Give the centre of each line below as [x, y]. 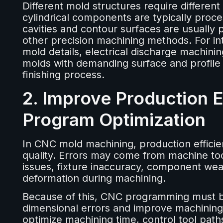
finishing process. [63, 75]
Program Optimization [114, 120]
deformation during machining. [94, 178]
